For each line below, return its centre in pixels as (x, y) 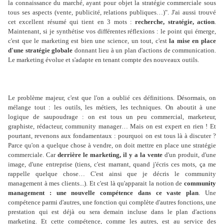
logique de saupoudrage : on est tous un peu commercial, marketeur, (112, 117)
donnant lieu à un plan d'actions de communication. (144, 50)
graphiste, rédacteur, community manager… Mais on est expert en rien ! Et (112, 126)
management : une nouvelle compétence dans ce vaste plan (103, 193)
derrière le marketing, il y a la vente (110, 155)
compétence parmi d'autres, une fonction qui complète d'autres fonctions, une (112, 202)
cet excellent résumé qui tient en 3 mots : (72, 22)
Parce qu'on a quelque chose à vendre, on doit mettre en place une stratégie (112, 145)
